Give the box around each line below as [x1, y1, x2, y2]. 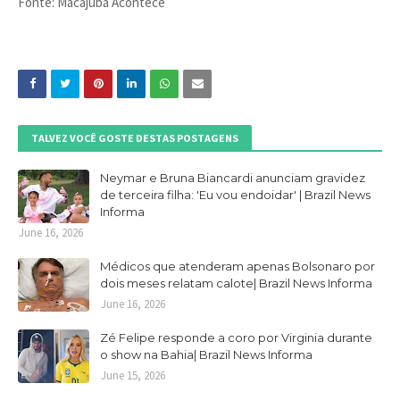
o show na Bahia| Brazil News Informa [100, 347, 312, 362]
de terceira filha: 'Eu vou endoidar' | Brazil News [100, 187, 371, 202]
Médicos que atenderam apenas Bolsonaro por [100, 259, 375, 273]
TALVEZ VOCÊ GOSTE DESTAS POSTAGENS [31, 131, 238, 145]
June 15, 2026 [101, 368, 165, 383]
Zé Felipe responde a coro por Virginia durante [100, 330, 372, 345]
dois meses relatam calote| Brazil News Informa [100, 276, 372, 290]
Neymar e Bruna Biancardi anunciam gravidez [100, 171, 365, 185]
